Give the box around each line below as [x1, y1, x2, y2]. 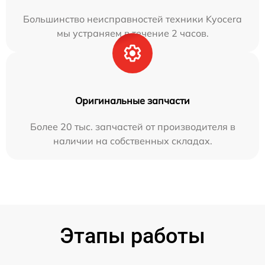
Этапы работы [60, 224, 205, 248]
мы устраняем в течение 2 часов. [56, 27, 209, 39]
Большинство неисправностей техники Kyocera [23, 13, 242, 25]
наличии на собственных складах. [53, 135, 212, 147]
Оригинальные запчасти [75, 95, 190, 106]
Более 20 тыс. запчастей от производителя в [30, 121, 235, 132]
